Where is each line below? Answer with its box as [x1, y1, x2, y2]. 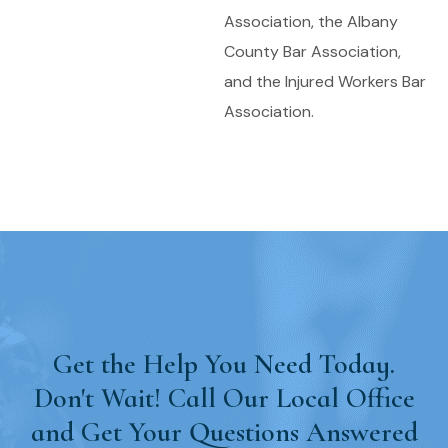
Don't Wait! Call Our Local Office [33, 381, 415, 415]
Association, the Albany [224, 11, 398, 32]
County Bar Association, [224, 41, 401, 62]
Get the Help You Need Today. [53, 347, 395, 381]
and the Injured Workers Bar [224, 71, 426, 92]
